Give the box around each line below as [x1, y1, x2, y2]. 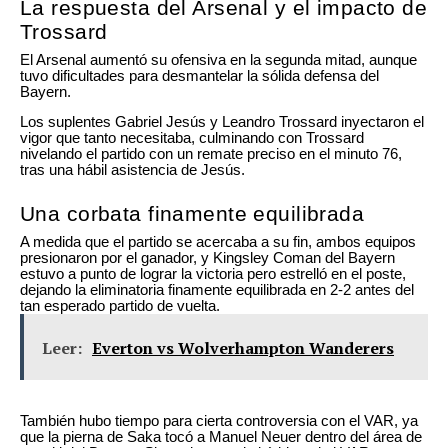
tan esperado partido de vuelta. [20, 298, 220, 315]
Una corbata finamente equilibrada [20, 202, 365, 227]
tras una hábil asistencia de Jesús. [20, 162, 245, 179]
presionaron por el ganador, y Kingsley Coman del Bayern [20, 250, 395, 267]
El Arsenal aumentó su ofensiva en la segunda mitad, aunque [20, 51, 417, 68]
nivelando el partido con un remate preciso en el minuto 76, [20, 146, 402, 163]
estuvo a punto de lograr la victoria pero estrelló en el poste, [20, 266, 406, 283]
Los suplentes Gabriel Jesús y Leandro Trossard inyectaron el [20, 114, 424, 131]
